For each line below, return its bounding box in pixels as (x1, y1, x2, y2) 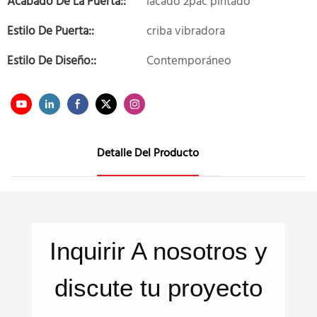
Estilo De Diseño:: (7, 52, 96, 71)
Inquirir (50, 236, 131, 265)
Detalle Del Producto (97, 144, 199, 163)
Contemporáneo (146, 52, 231, 71)
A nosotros (131, 236, 255, 265)
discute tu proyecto (54, 273, 263, 301)
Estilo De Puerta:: (7, 22, 94, 41)
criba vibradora (146, 22, 225, 41)
